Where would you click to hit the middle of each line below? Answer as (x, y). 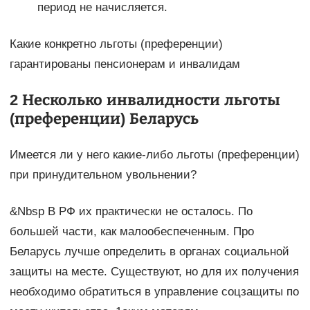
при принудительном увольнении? (103, 175)
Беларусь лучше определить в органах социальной (149, 252)
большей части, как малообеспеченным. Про (131, 232)
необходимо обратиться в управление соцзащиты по (154, 292)
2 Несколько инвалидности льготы (145, 100)
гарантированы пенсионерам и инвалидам (125, 64)
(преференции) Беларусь (104, 119)
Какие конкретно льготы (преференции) (116, 44)
